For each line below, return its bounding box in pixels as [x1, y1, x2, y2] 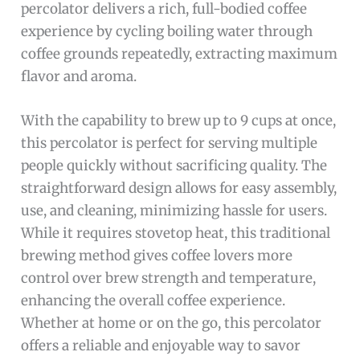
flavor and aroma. [21, 67, 137, 85]
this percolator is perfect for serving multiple [21, 133, 318, 152]
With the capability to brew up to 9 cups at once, [21, 111, 337, 129]
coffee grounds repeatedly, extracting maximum [21, 44, 338, 63]
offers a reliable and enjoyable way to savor [21, 336, 301, 354]
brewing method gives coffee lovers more [21, 246, 293, 264]
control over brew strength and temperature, [21, 268, 317, 287]
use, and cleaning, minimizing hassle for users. [21, 201, 328, 219]
